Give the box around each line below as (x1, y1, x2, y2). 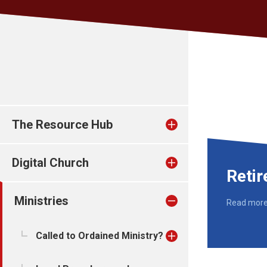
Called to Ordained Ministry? (36, 230, 163, 241)
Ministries (14, 194, 69, 208)
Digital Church (12, 156, 89, 170)
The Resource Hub (12, 117, 113, 132)
